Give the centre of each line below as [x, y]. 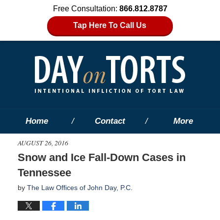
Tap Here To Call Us [110, 25]
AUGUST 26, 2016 [43, 142]
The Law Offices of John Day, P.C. [80, 187]
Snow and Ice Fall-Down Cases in [101, 157]
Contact [110, 121]
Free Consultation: [86, 9]
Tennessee [44, 172]
